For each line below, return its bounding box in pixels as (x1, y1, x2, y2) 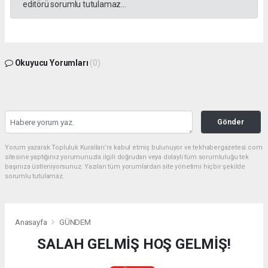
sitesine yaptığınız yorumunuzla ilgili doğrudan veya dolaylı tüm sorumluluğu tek (5, 153, 249, 162)
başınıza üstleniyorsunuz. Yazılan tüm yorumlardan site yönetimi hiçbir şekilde (5, 163, 246, 171)
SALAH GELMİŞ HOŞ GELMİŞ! (37, 236, 231, 253)
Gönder (217, 117, 245, 127)
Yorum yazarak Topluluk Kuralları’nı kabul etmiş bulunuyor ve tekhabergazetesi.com (5, 144, 263, 152)
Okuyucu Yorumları (13, 58, 90, 68)
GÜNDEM (59, 218, 91, 227)
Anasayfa (15, 218, 49, 227)
